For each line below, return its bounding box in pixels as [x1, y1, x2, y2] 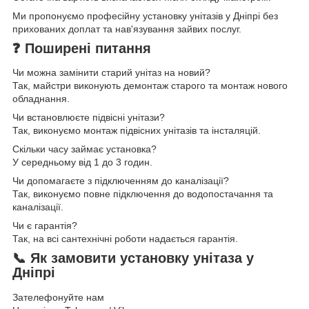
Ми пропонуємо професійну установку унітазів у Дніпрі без [12, 10, 278, 21]
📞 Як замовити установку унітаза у [12, 250, 254, 266]
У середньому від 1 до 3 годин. [12, 157, 152, 168]
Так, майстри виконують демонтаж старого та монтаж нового [12, 80, 288, 92]
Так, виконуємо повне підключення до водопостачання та [12, 188, 273, 200]
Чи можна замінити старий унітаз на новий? [12, 67, 210, 79]
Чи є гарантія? [12, 220, 77, 232]
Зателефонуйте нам [12, 291, 104, 303]
